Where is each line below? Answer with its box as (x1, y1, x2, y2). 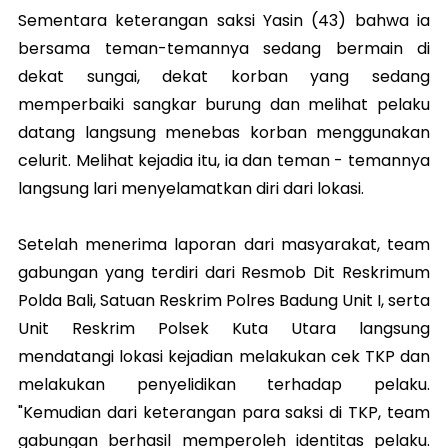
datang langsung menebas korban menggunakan (18, 121, 430, 145)
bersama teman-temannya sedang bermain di (18, 37, 430, 61)
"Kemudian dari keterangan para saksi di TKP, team (18, 401, 430, 425)
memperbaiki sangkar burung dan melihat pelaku (18, 93, 430, 117)
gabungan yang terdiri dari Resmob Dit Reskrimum (18, 261, 430, 285)
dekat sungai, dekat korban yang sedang (18, 65, 430, 89)
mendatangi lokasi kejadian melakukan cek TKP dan (18, 345, 430, 369)
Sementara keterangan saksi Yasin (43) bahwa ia (18, 9, 430, 33)
